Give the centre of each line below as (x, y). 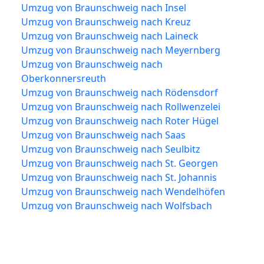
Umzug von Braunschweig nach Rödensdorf (120, 92)
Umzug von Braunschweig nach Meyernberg (121, 50)
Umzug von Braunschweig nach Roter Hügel (120, 121)
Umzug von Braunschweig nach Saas (103, 135)
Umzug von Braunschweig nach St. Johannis (119, 177)
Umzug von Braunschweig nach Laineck (110, 36)
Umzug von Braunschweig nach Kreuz (106, 22)
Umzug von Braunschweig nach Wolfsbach (117, 205)
